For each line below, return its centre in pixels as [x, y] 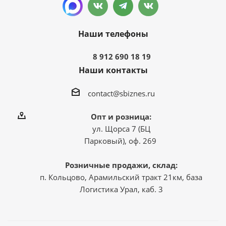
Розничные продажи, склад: [121, 165]
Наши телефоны [113, 34]
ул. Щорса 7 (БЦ [121, 128]
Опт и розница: [121, 116]
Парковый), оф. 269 [121, 140]
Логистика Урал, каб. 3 [121, 189]
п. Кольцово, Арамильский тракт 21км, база [121, 177]
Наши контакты [113, 70]
